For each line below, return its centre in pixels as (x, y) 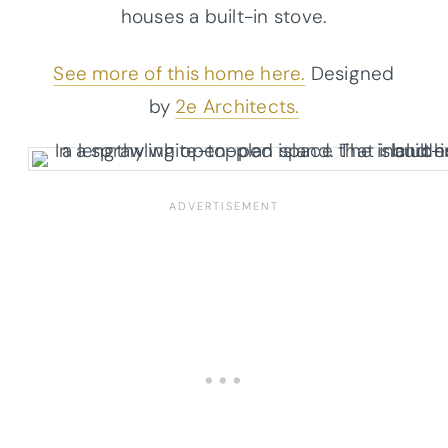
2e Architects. (237, 106)
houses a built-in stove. (224, 16)
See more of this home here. (179, 73)
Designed (350, 73)
